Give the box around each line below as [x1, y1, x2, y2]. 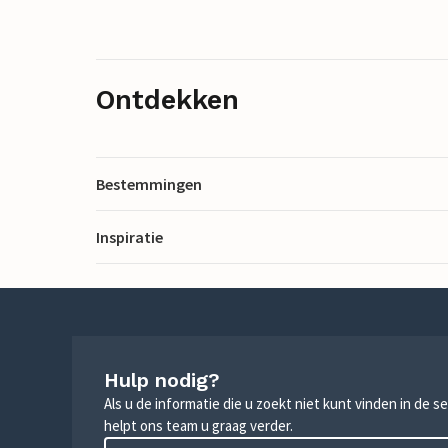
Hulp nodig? [104, 368, 220, 392]
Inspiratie [96, 226, 163, 247]
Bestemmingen [96, 173, 202, 194]
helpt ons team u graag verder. [104, 416, 293, 435]
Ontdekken [96, 83, 239, 116]
